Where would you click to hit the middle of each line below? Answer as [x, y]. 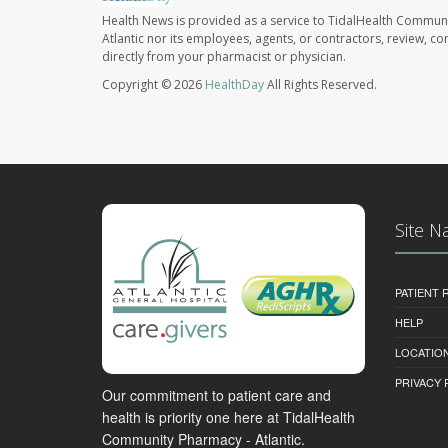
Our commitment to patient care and [216, 394]
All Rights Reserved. [320, 85]
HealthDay [234, 85]
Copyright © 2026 [153, 85]
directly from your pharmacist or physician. [224, 57]
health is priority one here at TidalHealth [228, 416]
